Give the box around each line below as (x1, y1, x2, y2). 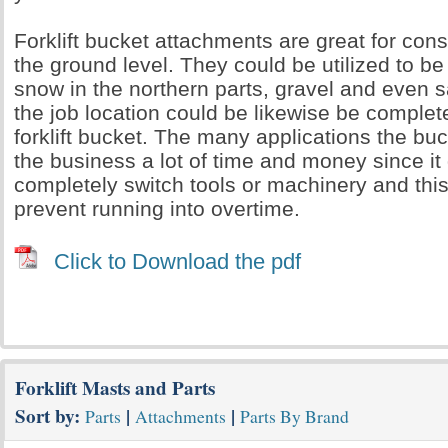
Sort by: (15, 402, 85, 430)
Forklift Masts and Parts (15, 374, 215, 402)
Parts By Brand (240, 404, 349, 428)
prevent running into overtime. (14, 197, 300, 220)
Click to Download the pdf (54, 249, 301, 274)
